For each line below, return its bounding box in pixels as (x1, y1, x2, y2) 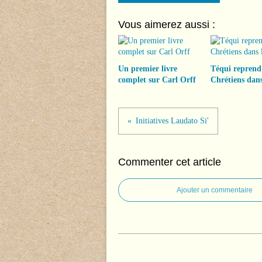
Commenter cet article (118, 156, 221, 168)
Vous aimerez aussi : (118, 19, 215, 30)
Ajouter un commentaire (177, 186, 253, 194)
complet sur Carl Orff (118, 75, 196, 84)
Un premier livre (118, 64, 177, 73)
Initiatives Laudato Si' (136, 116, 209, 125)
